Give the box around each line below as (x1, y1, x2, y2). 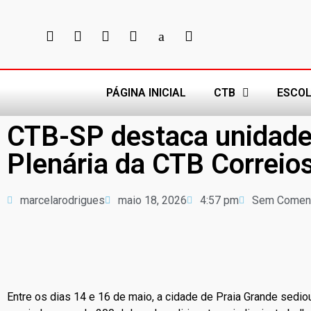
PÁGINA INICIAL (106, 85, 186, 99)
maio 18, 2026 (118, 193, 187, 207)
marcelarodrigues (20, 193, 105, 207)
